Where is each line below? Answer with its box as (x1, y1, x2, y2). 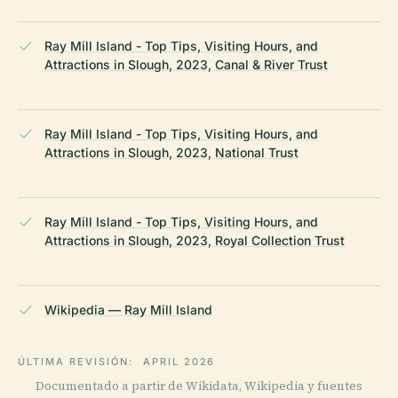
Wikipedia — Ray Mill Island (44, 302, 212, 318)
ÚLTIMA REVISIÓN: (18, 355, 138, 369)
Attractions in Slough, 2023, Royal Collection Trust (44, 233, 345, 249)
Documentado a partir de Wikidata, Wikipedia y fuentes (36, 378, 362, 395)
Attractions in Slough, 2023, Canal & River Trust (44, 57, 328, 73)
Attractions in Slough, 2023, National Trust (44, 145, 298, 161)
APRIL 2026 (142, 355, 216, 369)
